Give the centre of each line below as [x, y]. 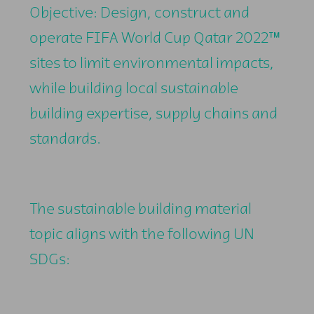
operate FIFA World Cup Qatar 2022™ [155, 39]
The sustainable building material [141, 210]
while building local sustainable [134, 90]
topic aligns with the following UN [142, 235]
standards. [65, 140]
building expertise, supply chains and [153, 115]
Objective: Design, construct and [139, 14]
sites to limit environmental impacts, [152, 64]
